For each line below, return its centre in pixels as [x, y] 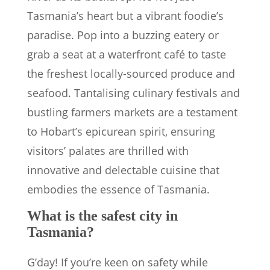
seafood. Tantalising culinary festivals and [133, 93]
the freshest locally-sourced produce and [131, 74]
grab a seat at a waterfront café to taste [127, 55]
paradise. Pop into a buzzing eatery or [123, 35]
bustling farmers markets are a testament [132, 112]
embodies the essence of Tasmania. [118, 190]
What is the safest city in [102, 216]
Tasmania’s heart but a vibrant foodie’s [125, 16]
